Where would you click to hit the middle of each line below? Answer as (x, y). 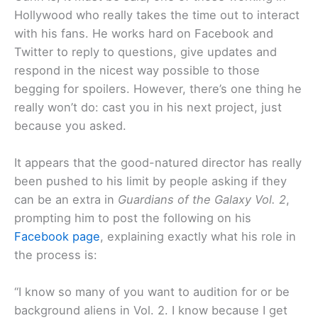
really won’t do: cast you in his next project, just (148, 107)
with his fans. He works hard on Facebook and (144, 33)
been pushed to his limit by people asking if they (150, 181)
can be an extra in (66, 200)
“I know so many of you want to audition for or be (152, 292)
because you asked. (70, 125)
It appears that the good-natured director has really (158, 163)
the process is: (56, 255)
